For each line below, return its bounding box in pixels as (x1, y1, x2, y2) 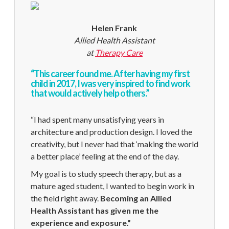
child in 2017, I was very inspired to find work (30, 78, 190, 89)
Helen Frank (91, 23, 138, 33)
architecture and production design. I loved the (30, 127, 192, 136)
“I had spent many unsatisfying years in (30, 114, 164, 124)
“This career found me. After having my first (30, 68, 190, 79)
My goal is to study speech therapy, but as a (30, 169, 181, 178)
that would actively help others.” (30, 87, 149, 99)
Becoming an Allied (100, 193, 172, 203)
